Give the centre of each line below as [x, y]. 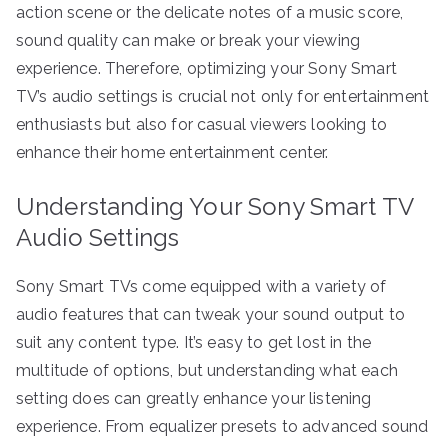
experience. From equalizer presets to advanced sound [222, 426]
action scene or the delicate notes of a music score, [210, 12]
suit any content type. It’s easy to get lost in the [194, 342]
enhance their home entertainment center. [172, 152]
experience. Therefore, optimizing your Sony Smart [206, 68]
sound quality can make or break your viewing [188, 40]
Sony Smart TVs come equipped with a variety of [201, 286]
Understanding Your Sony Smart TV [215, 206]
